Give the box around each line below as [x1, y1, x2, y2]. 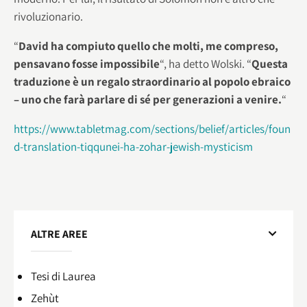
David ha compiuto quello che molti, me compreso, [19, 38, 278, 53]
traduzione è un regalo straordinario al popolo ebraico [14, 73, 291, 89]
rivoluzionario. [14, 8, 83, 24]
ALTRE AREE [31, 227, 88, 242]
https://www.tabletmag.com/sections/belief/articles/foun [14, 121, 291, 136]
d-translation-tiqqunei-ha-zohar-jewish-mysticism [14, 138, 253, 154]
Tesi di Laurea [31, 268, 96, 284]
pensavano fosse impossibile [14, 56, 160, 71]
